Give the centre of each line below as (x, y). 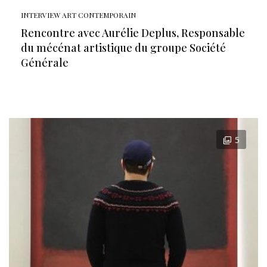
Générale (45, 63)
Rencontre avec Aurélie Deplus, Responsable (133, 33)
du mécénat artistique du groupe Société (123, 48)
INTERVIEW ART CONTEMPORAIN (78, 15)
